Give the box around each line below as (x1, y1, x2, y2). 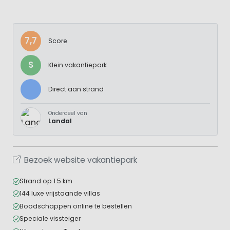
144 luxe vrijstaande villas (19, 189, 100, 198)
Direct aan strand (48, 84, 104, 93)
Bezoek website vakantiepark (24, 154, 137, 165)
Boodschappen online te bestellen (19, 201, 132, 210)
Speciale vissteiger (19, 214, 81, 223)
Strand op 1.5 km (19, 176, 72, 185)
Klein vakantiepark (48, 60, 107, 69)
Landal (48, 116, 72, 125)
